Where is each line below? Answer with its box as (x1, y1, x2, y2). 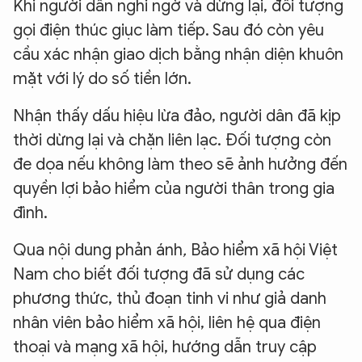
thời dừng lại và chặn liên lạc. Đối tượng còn (13, 130, 331, 151)
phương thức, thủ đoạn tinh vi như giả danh (13, 288, 326, 309)
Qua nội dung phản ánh (13, 240, 183, 261)
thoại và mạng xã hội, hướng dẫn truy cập (13, 337, 317, 358)
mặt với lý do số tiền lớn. (13, 69, 192, 90)
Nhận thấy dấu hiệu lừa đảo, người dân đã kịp (13, 106, 341, 127)
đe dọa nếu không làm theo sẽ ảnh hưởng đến (13, 154, 347, 175)
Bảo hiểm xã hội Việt (191, 240, 338, 261)
